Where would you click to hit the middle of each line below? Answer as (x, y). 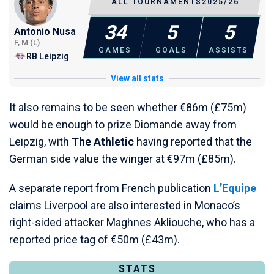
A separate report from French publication (111, 188)
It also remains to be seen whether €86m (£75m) (128, 108)
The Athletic (103, 142)
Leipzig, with (40, 142)
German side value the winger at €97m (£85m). (123, 159)
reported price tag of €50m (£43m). (94, 240)
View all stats (137, 79)
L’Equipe (235, 188)
